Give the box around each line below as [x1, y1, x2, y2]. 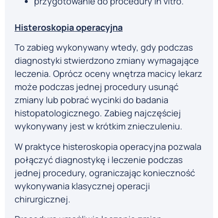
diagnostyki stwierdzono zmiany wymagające [15, 54, 199, 67]
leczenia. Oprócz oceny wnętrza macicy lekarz [15, 68, 202, 80]
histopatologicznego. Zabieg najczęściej [15, 107, 181, 119]
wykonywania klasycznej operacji [15, 180, 150, 192]
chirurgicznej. [15, 193, 71, 205]
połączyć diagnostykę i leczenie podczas [15, 153, 182, 165]
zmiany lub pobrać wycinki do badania [15, 94, 168, 106]
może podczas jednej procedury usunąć [15, 81, 179, 93]
